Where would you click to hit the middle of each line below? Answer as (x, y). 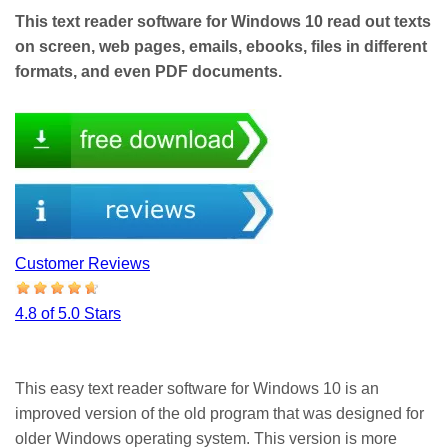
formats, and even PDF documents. (148, 71)
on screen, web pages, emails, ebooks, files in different (221, 46)
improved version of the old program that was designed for (219, 413)
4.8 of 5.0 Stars (68, 313)
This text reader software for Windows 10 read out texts (223, 21)
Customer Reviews (82, 263)
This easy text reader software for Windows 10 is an (197, 388)
